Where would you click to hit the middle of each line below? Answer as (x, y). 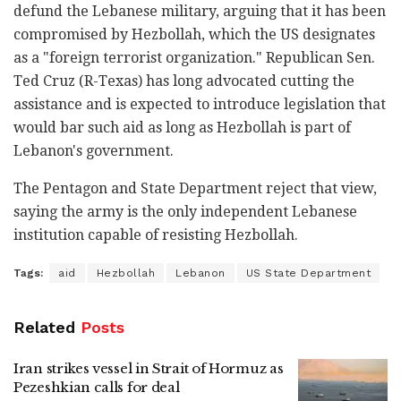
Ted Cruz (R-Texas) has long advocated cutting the (184, 81)
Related (44, 327)
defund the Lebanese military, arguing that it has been (200, 11)
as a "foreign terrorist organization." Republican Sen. (194, 57)
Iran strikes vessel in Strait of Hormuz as (149, 368)
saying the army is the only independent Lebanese (185, 211)
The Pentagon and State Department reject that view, (195, 188)
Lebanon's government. (94, 150)
